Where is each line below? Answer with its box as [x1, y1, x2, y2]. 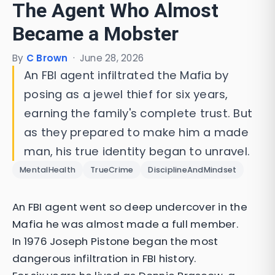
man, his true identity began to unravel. [24, 144, 250, 159]
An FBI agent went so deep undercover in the [12, 199, 247, 214]
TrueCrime [90, 165, 134, 175]
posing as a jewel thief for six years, [24, 87, 228, 102]
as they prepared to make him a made [24, 125, 249, 140]
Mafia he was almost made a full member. [12, 217, 238, 231]
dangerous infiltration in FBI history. [12, 251, 196, 266]
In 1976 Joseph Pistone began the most [12, 234, 219, 249]
